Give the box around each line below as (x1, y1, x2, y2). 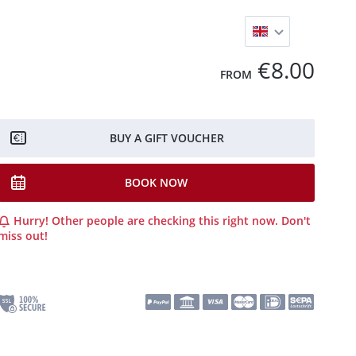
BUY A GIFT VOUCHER (109, 130, 224, 145)
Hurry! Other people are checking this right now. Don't (10, 213, 311, 228)
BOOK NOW (125, 175, 188, 190)
